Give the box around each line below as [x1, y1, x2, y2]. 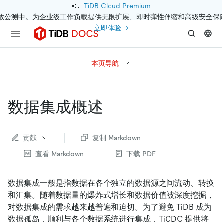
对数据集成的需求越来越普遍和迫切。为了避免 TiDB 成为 [8, 202, 212, 212]
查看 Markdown [35, 149, 84, 158]
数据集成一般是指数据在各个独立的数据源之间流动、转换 [8, 178, 214, 188]
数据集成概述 [8, 98, 103, 116]
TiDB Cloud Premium [83, 2, 151, 10]
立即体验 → [93, 24, 129, 32]
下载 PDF [126, 149, 156, 158]
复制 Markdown [92, 133, 141, 142]
